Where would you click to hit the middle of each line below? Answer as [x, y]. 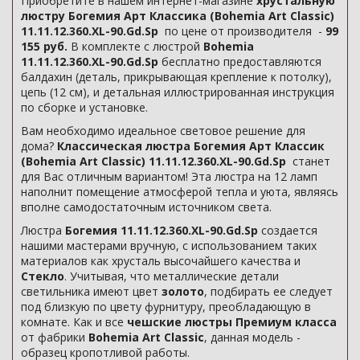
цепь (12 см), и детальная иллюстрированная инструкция [178, 92]
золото [183, 291]
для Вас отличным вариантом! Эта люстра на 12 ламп [169, 176]
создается [288, 230]
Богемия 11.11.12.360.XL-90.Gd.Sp [162, 230]
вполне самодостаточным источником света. [146, 207]
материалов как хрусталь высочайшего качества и [161, 261]
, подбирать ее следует [268, 291]
